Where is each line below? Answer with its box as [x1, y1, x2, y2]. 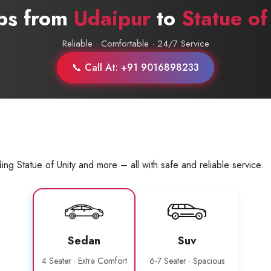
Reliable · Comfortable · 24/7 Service [62, 37, 209, 50]
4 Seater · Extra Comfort [41, 255, 127, 267]
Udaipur [74, 4, 151, 33]
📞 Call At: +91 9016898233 [72, 60, 199, 74]
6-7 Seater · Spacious [149, 255, 224, 267]
